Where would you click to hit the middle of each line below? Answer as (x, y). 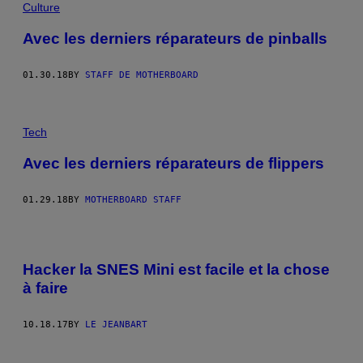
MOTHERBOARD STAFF (133, 199)
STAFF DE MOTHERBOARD (142, 75)
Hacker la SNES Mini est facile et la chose (176, 270)
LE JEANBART (116, 325)
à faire (45, 288)
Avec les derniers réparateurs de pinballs (175, 39)
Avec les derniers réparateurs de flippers (173, 163)
